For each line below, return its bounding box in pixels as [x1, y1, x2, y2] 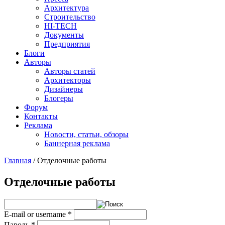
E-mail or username [4, 209, 68, 218]
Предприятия [44, 40, 90, 48]
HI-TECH [44, 22, 77, 30]
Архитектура [44, 4, 89, 12]
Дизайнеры [44, 85, 83, 93]
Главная [4, 156, 31, 165]
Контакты [24, 112, 58, 121]
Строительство [44, 13, 95, 21]
